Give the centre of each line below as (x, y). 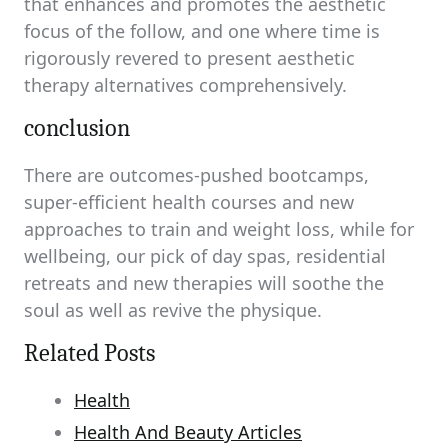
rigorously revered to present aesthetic (189, 58)
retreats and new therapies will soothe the (204, 283)
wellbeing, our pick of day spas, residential (205, 256)
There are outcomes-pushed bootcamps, (196, 175)
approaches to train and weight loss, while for (219, 229)
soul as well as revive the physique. (173, 310)
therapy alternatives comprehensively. (185, 85)
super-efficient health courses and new (189, 202)
